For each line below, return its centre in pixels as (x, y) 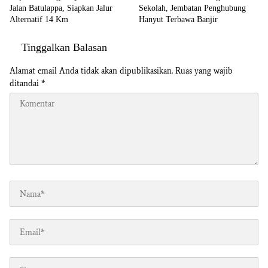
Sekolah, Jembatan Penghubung (192, 8)
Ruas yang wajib (204, 71)
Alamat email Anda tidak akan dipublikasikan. (91, 71)
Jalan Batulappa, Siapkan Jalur (61, 8)
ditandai (25, 84)
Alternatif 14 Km (39, 20)
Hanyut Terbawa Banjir (178, 20)
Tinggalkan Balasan (64, 48)
